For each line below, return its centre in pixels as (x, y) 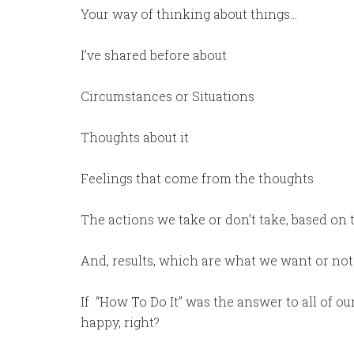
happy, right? (120, 322)
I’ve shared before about (154, 55)
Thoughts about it (135, 137)
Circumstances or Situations (168, 96)
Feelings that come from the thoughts (197, 178)
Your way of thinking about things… (189, 14)
